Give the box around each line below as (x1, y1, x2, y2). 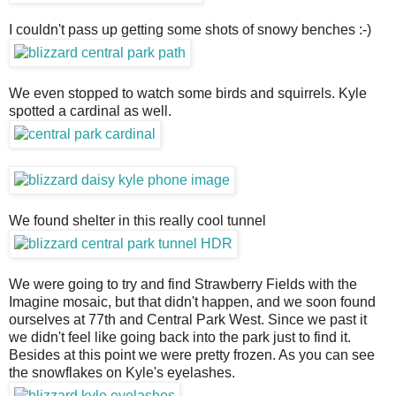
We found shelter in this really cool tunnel (9, 213, 266, 229)
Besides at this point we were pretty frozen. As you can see (9, 347, 375, 363)
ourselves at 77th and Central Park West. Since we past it (9, 312, 367, 328)
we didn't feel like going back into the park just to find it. (9, 330, 351, 346)
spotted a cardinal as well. (9, 103, 171, 119)
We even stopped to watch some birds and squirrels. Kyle (9, 86, 367, 102)
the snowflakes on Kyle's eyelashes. (9, 365, 235, 381)
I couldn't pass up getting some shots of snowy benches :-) (9, 22, 371, 38)
